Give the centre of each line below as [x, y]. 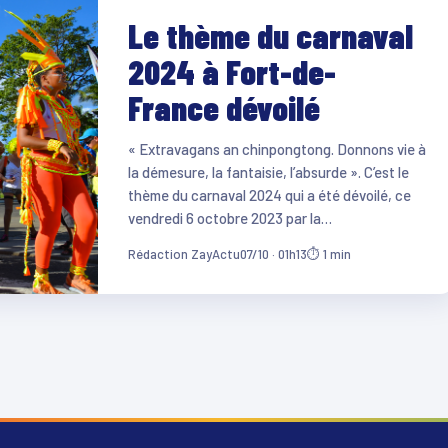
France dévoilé [223, 107]
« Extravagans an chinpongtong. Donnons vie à [276, 148]
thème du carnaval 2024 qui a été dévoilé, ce [269, 194]
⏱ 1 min [328, 253]
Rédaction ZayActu [183, 253]
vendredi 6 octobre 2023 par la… [229, 217]
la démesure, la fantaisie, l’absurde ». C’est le [268, 171]
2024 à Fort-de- [231, 71]
